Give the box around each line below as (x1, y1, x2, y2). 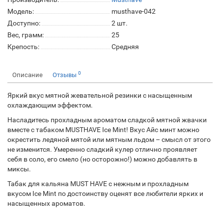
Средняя (111, 43, 139, 51)
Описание (12, 71, 43, 79)
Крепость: (7, 43, 39, 51)
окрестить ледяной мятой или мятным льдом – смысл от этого (7, 136, 211, 143)
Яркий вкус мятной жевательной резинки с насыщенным (7, 91, 192, 99)
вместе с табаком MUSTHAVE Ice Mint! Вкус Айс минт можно (7, 126, 199, 134)
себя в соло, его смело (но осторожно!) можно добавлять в (7, 155, 197, 163)
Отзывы (53, 71, 78, 79)
